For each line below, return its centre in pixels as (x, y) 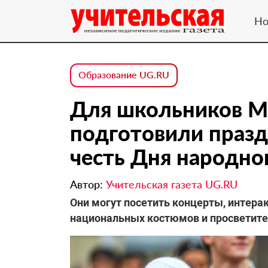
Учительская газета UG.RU (172, 184)
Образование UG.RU (124, 74)
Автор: (88, 184)
